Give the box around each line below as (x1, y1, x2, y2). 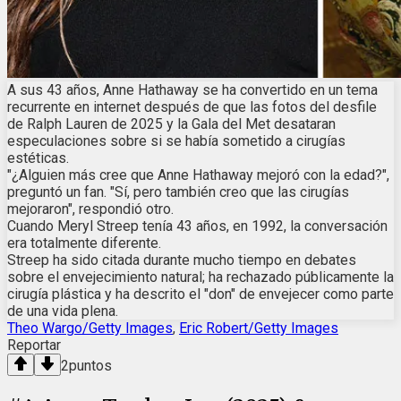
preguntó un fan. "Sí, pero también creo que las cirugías (7, 183, 349, 201)
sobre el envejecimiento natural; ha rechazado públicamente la (7, 269, 394, 286)
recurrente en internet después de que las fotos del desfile (7, 98, 377, 116)
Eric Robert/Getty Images (179, 320, 338, 337)
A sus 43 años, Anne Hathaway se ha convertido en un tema (7, 81, 378, 99)
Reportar (7, 337, 61, 354)
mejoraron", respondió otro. (7, 200, 174, 218)
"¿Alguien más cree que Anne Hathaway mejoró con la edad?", (7, 166, 389, 184)
